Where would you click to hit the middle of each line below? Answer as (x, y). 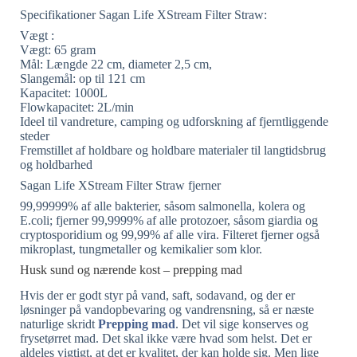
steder (35, 135)
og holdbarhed (56, 164)
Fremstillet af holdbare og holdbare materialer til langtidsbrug (173, 150)
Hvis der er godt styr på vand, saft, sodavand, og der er (157, 296)
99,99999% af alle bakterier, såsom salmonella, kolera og (163, 206)
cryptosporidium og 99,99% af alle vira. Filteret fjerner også (170, 234)
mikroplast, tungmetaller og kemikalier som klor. (141, 249)
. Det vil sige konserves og (242, 324)
